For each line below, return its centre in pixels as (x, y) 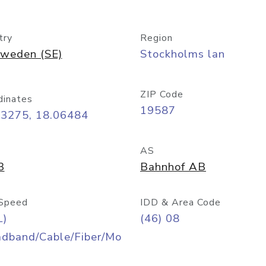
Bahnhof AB (173, 167)
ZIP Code (162, 94)
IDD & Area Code (180, 202)
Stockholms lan (183, 54)
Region (156, 38)
